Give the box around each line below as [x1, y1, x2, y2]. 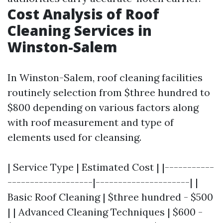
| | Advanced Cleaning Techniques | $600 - [7, 206, 203, 218]
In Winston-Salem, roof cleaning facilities [7, 71, 203, 84]
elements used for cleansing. [7, 131, 141, 143]
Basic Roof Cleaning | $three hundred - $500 [7, 191, 213, 203]
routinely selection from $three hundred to [7, 86, 210, 99]
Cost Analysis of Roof [7, 4, 159, 23]
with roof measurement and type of [7, 116, 174, 128]
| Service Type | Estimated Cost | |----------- [7, 161, 214, 173]
